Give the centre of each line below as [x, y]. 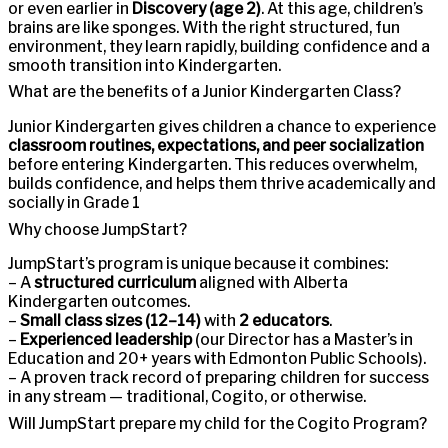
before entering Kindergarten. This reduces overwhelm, [212, 164]
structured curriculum [115, 283]
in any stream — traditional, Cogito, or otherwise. [187, 397]
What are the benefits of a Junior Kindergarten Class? [204, 92]
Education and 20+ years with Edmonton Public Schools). [217, 359]
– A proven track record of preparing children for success [218, 378]
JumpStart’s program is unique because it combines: [198, 264]
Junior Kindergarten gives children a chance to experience [222, 126]
